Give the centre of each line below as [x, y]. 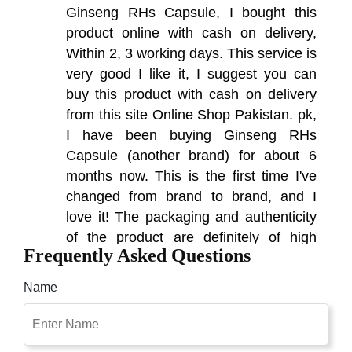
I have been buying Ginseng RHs [191, 135]
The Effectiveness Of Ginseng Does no [191, 336]
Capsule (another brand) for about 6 [191, 155]
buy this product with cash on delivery [191, 94]
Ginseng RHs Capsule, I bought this [191, 12]
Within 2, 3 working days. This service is [191, 53]
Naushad [81, 310]
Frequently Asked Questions [137, 255]
